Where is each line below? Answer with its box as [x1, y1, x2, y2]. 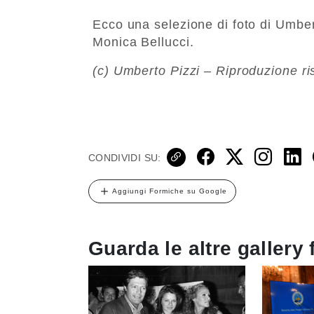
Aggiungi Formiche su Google [112, 186, 227, 195]
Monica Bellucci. [93, 34, 194, 49]
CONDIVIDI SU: [88, 151, 161, 163]
